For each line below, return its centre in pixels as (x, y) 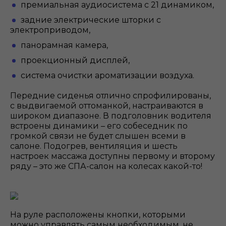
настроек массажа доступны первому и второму (112, 156)
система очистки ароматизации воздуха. (107, 76)
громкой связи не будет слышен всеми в (98, 136)
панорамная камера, (65, 45)
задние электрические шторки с (91, 20)
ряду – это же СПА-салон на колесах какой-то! (107, 166)
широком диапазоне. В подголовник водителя (111, 116)
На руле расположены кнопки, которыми (98, 215)
